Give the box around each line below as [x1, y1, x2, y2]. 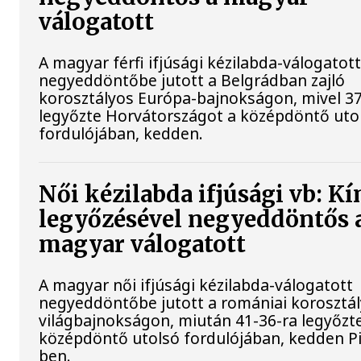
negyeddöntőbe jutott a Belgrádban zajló [39, 68, 346, 91]
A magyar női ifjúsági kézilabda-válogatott [39, 274, 354, 297]
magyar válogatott [39, 230, 247, 259]
